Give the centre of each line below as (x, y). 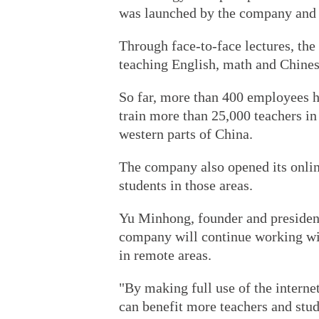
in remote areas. (165, 255)
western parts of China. (186, 134)
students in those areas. (186, 185)
